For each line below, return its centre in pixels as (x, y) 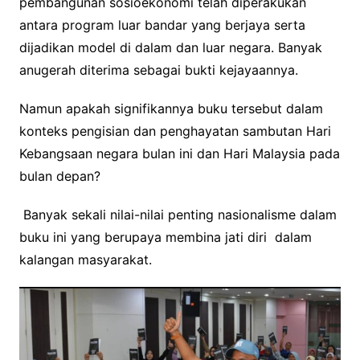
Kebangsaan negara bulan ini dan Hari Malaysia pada (179, 154)
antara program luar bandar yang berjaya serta (162, 25)
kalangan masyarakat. (85, 260)
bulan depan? (59, 176)
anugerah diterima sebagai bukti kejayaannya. (158, 70)
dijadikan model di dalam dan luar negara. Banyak (170, 48)
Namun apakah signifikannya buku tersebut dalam (171, 109)
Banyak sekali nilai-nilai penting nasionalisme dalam (178, 215)
